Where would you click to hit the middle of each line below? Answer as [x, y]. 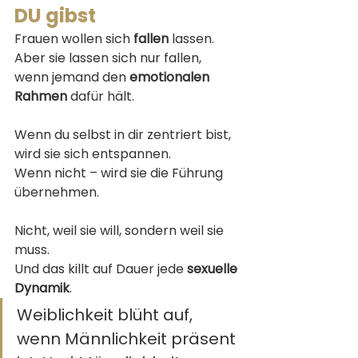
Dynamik [42, 288]
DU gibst [55, 15]
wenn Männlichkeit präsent [128, 338]
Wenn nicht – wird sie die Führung [120, 173]
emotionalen [171, 77]
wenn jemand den [72, 77]
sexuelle [214, 268]
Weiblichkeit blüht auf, [107, 314]
